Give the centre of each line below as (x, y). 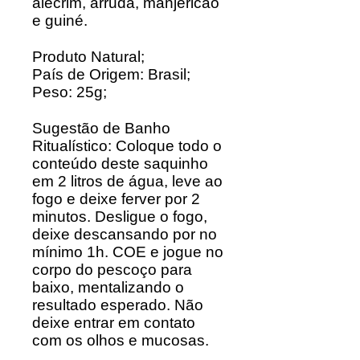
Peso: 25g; (70, 92)
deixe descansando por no (125, 234)
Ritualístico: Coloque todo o (127, 145)
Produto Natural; (88, 56)
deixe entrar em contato (114, 322)
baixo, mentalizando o (108, 287)
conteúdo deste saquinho (120, 163)
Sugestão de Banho (101, 128)
